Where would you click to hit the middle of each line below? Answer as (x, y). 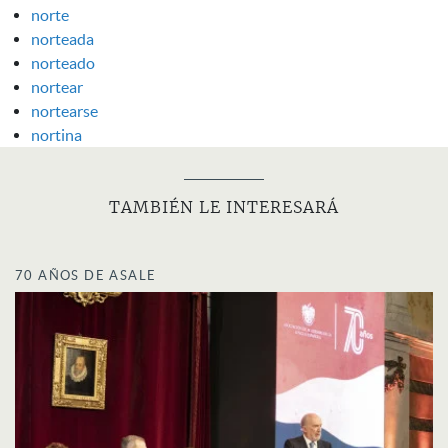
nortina (56, 134)
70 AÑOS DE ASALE (86, 275)
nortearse (64, 110)
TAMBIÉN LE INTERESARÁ (224, 207)
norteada (62, 38)
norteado (63, 62)
